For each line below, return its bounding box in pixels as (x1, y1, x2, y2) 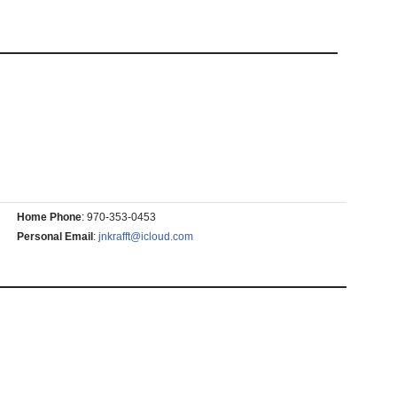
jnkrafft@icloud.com (97, 230, 193, 243)
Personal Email (16, 230, 93, 243)
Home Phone (16, 211, 82, 223)
